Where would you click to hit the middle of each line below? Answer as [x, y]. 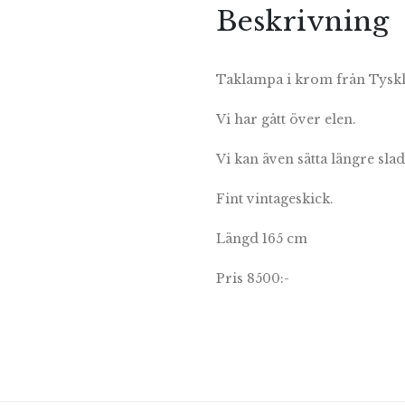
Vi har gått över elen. [286, 119]
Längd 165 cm [262, 238]
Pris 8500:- [253, 278]
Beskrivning [302, 21]
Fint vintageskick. [275, 198]
